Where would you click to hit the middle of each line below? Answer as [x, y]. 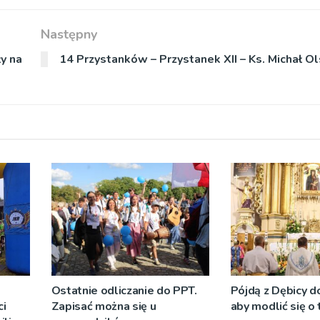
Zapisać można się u [104, 307]
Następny [69, 34]
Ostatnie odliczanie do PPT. [124, 291]
